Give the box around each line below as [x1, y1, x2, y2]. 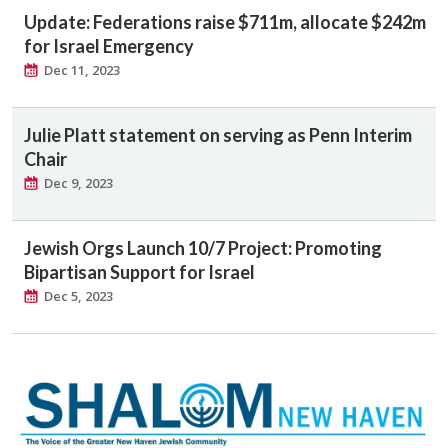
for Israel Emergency [24, 34, 194, 57]
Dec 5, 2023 [44, 286, 113, 305]
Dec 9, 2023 [44, 173, 113, 192]
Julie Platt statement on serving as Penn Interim [24, 123, 412, 146]
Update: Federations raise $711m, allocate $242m [24, 10, 426, 33]
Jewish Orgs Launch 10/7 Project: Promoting [24, 236, 382, 259]
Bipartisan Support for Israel [24, 260, 255, 283]
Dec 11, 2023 [44, 60, 120, 79]
